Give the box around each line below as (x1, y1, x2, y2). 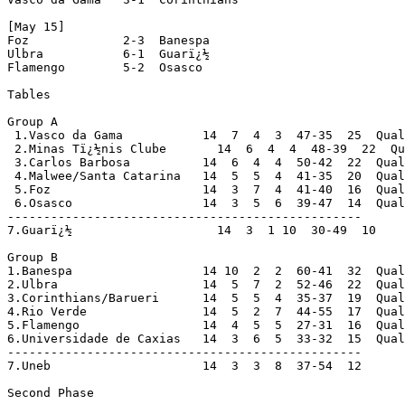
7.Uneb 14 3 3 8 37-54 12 (7, 358, 362, 372)
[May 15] (7, 19, 65, 33)
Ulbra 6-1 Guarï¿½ (7, 46, 210, 61)
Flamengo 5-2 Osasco (7, 60, 202, 74)
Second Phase (7, 385, 94, 400)
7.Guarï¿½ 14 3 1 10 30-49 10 (7, 222, 376, 237)
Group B (7, 250, 58, 264)
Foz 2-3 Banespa (7, 33, 210, 47)
